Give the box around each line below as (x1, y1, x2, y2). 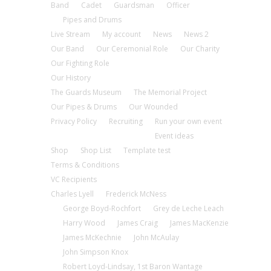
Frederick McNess (106, 189, 166, 199)
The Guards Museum (51, 87, 122, 97)
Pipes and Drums (63, 15, 122, 25)
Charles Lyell (51, 189, 94, 199)
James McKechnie (63, 232, 122, 243)
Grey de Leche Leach (153, 203, 224, 214)
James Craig (117, 218, 158, 228)
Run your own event (155, 116, 222, 126)
